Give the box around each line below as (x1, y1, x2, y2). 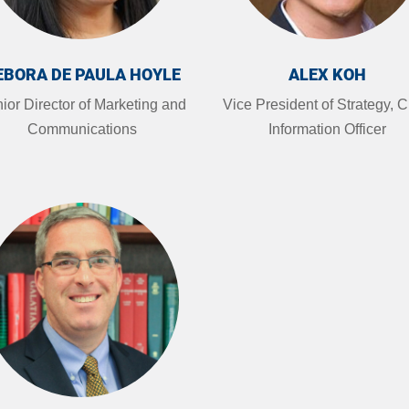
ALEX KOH (288, 64, 366, 84)
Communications (26, 121, 137, 137)
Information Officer (267, 121, 386, 137)
